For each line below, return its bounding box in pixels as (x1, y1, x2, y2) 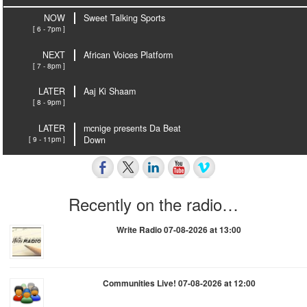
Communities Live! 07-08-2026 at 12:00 (102, 277, 256, 290)
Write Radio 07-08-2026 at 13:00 (116, 223, 241, 236)
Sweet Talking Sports (84, 11, 166, 24)
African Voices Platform (84, 48, 173, 61)
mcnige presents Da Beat (84, 121, 182, 134)
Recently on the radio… (69, 192, 238, 217)
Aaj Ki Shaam (84, 85, 136, 98)
